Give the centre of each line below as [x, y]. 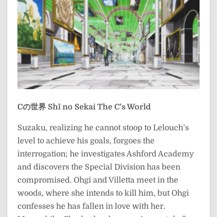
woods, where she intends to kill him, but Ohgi [103, 194]
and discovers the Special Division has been [99, 167]
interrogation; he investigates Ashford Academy [106, 154]
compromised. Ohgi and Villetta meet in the [98, 180]
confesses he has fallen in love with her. [91, 207]
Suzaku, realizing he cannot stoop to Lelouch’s [103, 128]
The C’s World [124, 107]
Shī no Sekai [72, 107]
